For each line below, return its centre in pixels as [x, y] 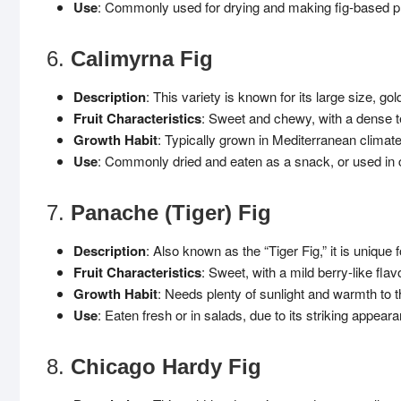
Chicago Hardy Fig [166, 367]
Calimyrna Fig [142, 59]
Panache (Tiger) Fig [171, 213]
